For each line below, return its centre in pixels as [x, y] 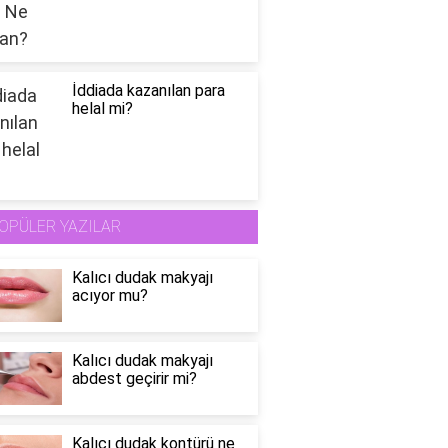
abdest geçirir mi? [134, 379]
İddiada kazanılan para [148, 91]
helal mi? [102, 109]
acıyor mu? [109, 296]
